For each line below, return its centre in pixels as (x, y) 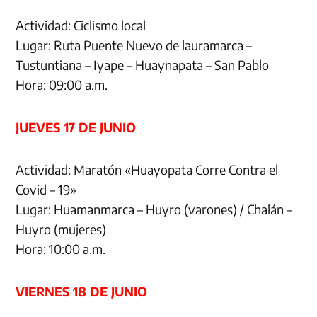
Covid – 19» (46, 189)
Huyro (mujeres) (61, 229)
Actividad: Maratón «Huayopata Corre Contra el (147, 169)
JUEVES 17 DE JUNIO (76, 127)
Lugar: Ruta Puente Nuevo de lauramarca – (134, 45)
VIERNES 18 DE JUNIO (82, 291)
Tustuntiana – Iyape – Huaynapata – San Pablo (143, 64)
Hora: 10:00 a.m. (61, 248)
